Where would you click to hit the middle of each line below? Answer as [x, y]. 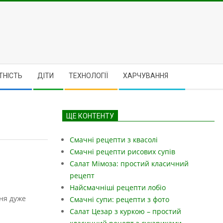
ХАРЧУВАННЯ [146, 76]
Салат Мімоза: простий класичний [129, 164]
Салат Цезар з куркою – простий [125, 211]
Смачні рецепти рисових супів [122, 152]
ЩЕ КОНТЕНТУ [90, 116]
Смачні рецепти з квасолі [114, 140]
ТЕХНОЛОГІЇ [88, 76]
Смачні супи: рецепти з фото [119, 199]
